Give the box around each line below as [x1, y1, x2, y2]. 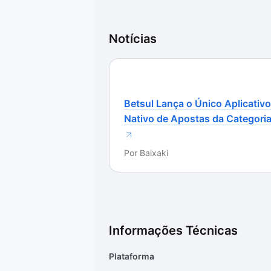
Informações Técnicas [109, 223, 238, 238]
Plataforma [109, 251, 154, 261]
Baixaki [140, 148, 168, 158]
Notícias [109, 31, 157, 46]
